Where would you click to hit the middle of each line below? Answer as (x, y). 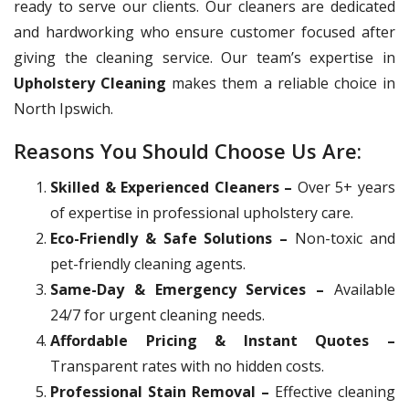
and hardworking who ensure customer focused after (204, 32)
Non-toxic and (342, 239)
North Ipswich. (63, 109)
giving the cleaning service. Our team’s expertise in (204, 58)
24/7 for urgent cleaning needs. (157, 315)
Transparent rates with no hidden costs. (187, 367)
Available (360, 290)
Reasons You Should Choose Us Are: (188, 151)
